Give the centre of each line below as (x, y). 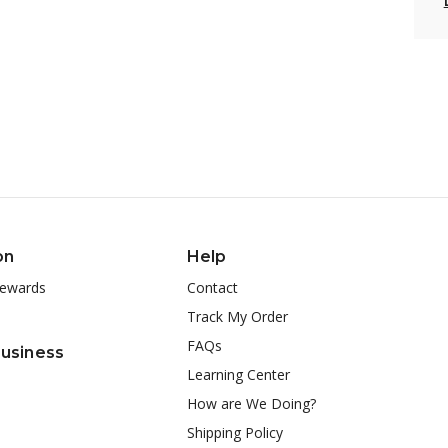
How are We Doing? (251, 403)
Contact (212, 287)
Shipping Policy (234, 432)
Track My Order (237, 316)
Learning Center (238, 374)
